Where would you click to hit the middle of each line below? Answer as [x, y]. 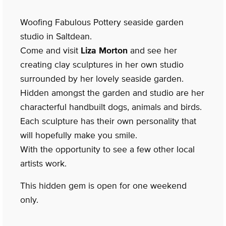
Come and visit [50, 51]
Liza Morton [104, 51]
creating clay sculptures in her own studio [102, 65]
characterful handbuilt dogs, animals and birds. [111, 107]
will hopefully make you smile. [79, 135]
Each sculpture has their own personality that [108, 121]
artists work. [43, 164]
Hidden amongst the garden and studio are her [112, 93]
